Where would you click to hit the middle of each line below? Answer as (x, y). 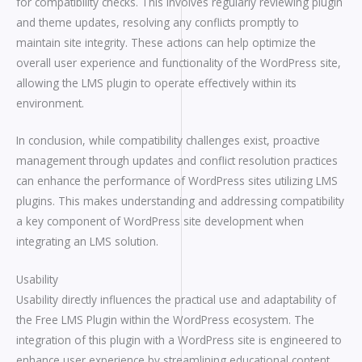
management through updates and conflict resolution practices (177, 161)
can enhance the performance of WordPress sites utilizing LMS (177, 181)
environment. (50, 103)
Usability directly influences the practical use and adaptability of (176, 300)
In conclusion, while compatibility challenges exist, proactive (168, 141)
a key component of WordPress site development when (160, 221)
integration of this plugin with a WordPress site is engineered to (179, 340)
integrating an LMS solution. (87, 242)
